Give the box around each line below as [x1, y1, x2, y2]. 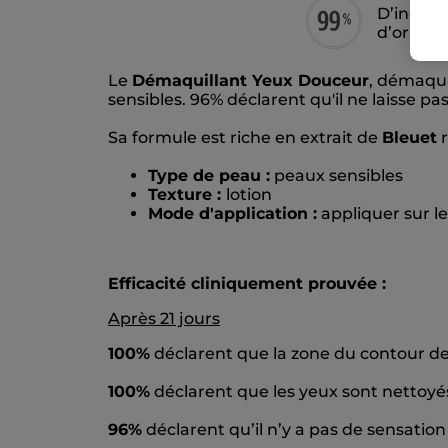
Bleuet [382, 128, 437, 148]
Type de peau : [148, 166, 270, 186]
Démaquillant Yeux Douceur [132, 71, 369, 91]
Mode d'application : [148, 204, 317, 224]
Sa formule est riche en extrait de [108, 128, 382, 148]
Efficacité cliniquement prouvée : [108, 274, 386, 294]
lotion [226, 185, 272, 205]
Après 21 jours [108, 309, 220, 329]
